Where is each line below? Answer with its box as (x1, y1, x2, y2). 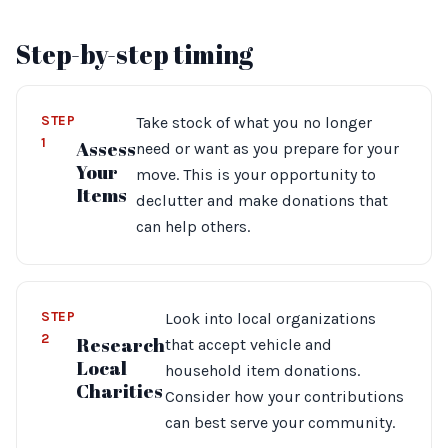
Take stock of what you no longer (135, 113, 372, 132)
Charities (75, 378, 163, 404)
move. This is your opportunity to (135, 165, 376, 184)
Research (75, 332, 165, 358)
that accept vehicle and (164, 335, 332, 354)
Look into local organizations (164, 309, 376, 328)
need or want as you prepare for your (135, 139, 399, 158)
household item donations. (164, 361, 360, 380)
